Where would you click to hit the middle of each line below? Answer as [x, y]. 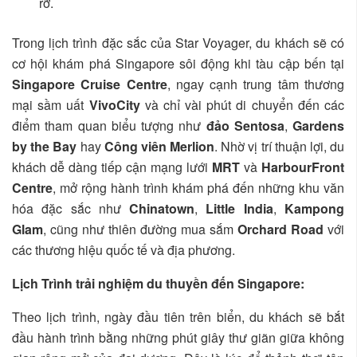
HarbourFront [303, 167]
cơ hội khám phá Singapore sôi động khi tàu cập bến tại [178, 64]
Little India [239, 209]
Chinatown [162, 209]
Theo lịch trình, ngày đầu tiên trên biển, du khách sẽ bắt [178, 317]
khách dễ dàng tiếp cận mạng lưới [112, 167]
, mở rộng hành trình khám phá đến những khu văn [198, 188]
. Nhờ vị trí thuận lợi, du [280, 147]
